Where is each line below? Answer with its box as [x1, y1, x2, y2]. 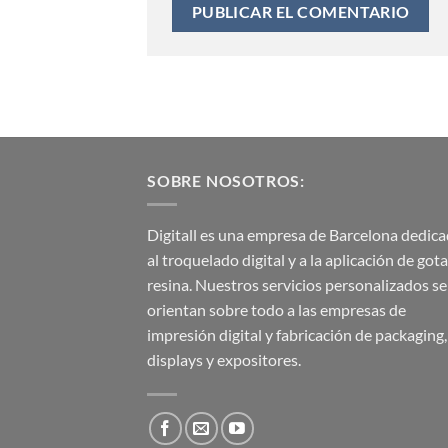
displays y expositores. [147, 350, 301, 370]
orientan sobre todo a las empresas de [147, 300, 406, 320]
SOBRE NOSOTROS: [147, 170, 305, 190]
